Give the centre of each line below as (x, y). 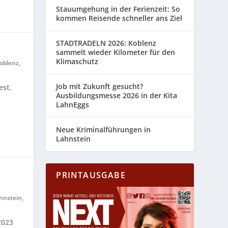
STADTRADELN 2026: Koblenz (106, 43)
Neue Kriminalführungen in (104, 130)
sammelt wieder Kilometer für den (116, 52)
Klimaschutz (77, 62)
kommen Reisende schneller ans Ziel (119, 18)
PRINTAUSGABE (91, 175)
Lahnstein (74, 139)
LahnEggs (73, 105)
